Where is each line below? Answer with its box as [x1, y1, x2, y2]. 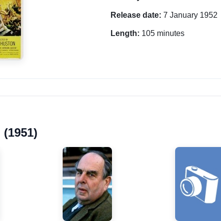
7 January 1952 [161, 11, 218, 19]
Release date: [110, 11, 161, 19]
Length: [110, 29, 140, 37]
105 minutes [140, 29, 184, 37]
